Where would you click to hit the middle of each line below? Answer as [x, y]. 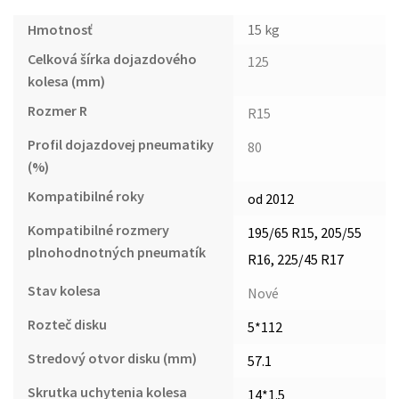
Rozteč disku [67, 324]
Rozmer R [57, 110]
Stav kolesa [64, 290]
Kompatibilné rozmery [98, 229]
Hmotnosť [60, 29]
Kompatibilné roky [86, 195]
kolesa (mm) [66, 81]
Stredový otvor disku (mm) [112, 358]
